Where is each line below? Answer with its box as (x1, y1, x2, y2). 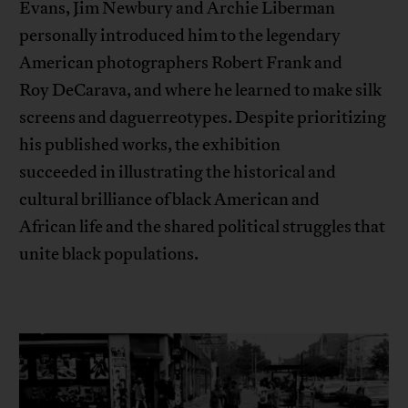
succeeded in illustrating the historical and (19, 160, 337, 183)
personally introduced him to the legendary (19, 24, 342, 46)
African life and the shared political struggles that (19, 215, 386, 238)
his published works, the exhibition (19, 133, 281, 156)
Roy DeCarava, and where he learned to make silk (19, 78, 382, 101)
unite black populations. (19, 242, 199, 265)
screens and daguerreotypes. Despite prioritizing (19, 106, 387, 128)
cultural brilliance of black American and (19, 188, 321, 210)
